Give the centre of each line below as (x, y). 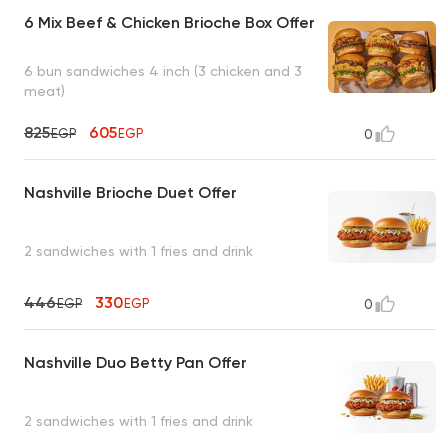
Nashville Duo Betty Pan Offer (135, 363)
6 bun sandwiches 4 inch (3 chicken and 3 (163, 70)
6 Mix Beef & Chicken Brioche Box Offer (169, 23)
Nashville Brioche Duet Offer (130, 193)
